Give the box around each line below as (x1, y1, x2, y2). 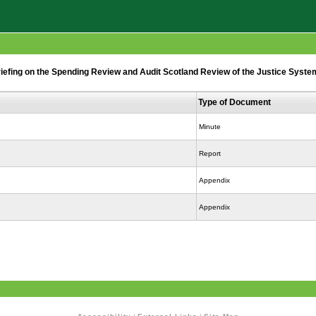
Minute (199, 122, 221, 130)
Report (199, 149, 221, 157)
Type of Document (198, 97, 271, 107)
